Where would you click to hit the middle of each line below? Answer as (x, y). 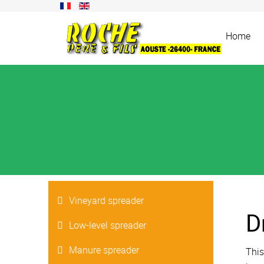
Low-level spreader (108, 225)
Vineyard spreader (106, 200)
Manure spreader (104, 250)
